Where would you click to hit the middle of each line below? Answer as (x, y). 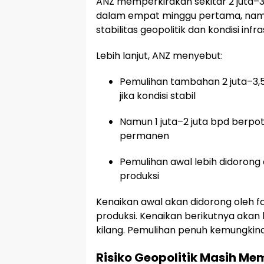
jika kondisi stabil (158, 95)
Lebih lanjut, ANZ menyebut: (159, 55)
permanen (144, 136)
